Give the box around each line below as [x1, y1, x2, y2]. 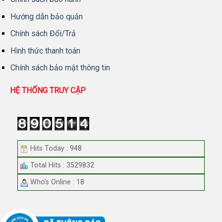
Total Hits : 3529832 [28, 161, 94, 170]
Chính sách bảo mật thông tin [10, 63, 110, 73]
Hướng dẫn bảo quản [10, 11, 83, 21]
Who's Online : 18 [28, 178, 84, 187]
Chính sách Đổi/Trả [10, 29, 76, 39]
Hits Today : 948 [28, 144, 82, 153]
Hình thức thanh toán [10, 46, 80, 55]
